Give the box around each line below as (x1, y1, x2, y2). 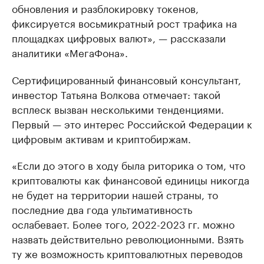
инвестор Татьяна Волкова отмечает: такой (12, 86, 220, 102)
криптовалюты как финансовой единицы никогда (12, 171, 249, 187)
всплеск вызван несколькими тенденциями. (12, 101, 224, 117)
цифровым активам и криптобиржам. (12, 130, 191, 146)
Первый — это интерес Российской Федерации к (12, 115, 252, 131)
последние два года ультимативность (12, 201, 192, 217)
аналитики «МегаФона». (12, 44, 128, 60)
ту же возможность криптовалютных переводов (12, 245, 243, 261)
